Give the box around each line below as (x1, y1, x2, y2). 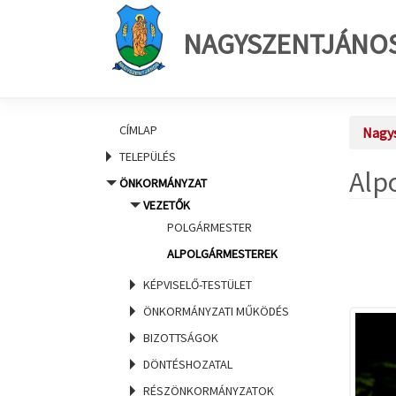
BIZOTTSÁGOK (143, 330, 218, 346)
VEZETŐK (143, 197, 190, 213)
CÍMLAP (119, 122, 157, 138)
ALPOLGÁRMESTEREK (167, 246, 278, 262)
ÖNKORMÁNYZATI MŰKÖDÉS (143, 303, 289, 319)
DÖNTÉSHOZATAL (143, 356, 232, 372)
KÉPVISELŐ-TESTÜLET (143, 277, 252, 293)
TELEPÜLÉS (119, 148, 176, 164)
